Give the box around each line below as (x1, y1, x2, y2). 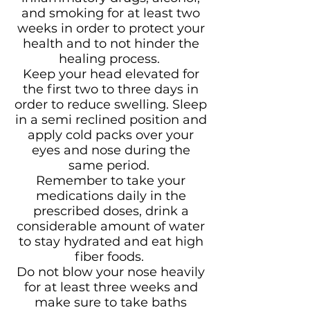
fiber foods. (74, 249, 147, 264)
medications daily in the (35, 188, 186, 203)
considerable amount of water (17, 219, 205, 234)
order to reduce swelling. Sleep (15, 97, 207, 112)
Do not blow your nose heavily (17, 264, 205, 280)
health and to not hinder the (22, 36, 199, 51)
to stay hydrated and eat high (18, 234, 203, 249)
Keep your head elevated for (22, 66, 199, 82)
